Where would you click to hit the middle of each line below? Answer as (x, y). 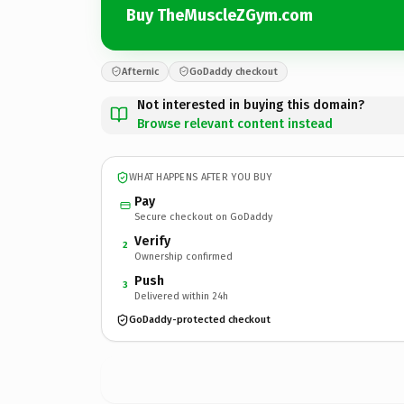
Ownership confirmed (184, 256)
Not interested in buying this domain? (251, 105)
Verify (152, 241)
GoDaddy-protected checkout (200, 320)
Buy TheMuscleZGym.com (220, 15)
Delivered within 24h (181, 296)
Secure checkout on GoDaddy (203, 216)
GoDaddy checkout (234, 71)
